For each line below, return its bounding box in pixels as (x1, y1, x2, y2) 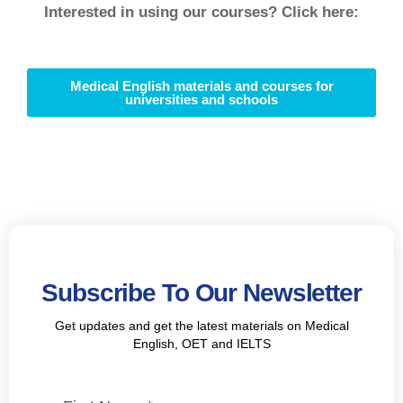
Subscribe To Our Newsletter (41, 279, 362, 308)
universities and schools (125, 92, 278, 108)
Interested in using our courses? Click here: (44, 4, 359, 22)
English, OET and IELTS (132, 336, 271, 352)
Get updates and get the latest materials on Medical (54, 318, 349, 334)
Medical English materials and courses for (69, 78, 334, 94)
